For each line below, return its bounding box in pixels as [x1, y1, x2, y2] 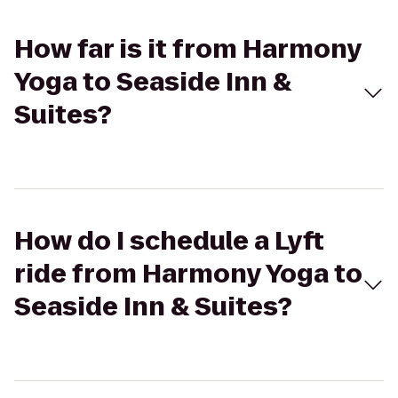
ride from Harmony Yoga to [14, 257, 362, 291]
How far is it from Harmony [14, 32, 362, 67]
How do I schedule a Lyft [14, 224, 324, 259]
